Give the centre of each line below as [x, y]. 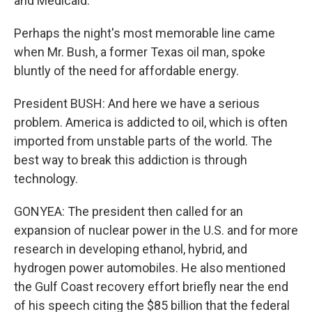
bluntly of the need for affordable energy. [126, 71]
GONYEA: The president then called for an [128, 212]
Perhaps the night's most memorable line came [145, 33]
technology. [46, 179]
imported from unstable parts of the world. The [143, 141]
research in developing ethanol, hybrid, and [131, 249]
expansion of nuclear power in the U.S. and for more [156, 231]
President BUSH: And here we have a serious [137, 104]
